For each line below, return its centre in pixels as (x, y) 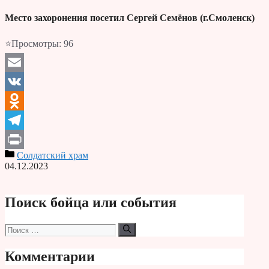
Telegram (23, 139)
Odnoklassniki (32, 120)
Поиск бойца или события (91, 203)
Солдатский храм (53, 156)
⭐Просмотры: (33, 44)
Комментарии (50, 256)
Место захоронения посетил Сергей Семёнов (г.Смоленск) (130, 18)
